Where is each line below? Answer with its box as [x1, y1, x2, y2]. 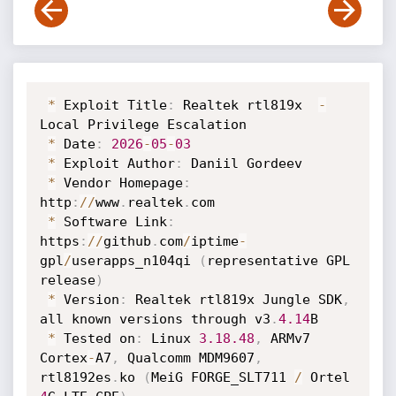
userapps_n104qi [71, 253, 199, 269]
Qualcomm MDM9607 [118, 350, 255, 366]
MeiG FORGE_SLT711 [150, 369, 294, 385]
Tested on [55, 331, 135, 346]
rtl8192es [39, 369, 111, 385]
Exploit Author [55, 156, 175, 171]
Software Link [55, 214, 167, 230]
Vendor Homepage [55, 175, 183, 191]
